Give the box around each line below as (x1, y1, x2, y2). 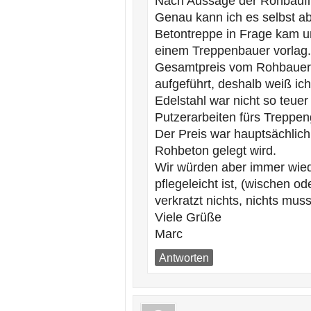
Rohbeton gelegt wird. (155, 144, 276, 158)
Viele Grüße (155, 210, 221, 224)
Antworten (159, 251, 209, 264)
